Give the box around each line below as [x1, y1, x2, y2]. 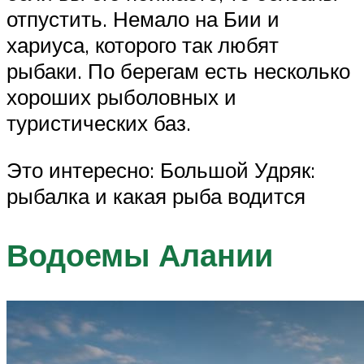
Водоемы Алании [6, 234, 273, 275]
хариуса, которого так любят [6, 32, 279, 58]
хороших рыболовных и [6, 84, 236, 110]
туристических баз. [6, 110, 191, 136]
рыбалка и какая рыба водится [6, 182, 305, 209]
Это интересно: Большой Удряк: [6, 156, 315, 183]
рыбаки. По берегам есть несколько [6, 58, 350, 84]
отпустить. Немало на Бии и [6, 6, 279, 32]
